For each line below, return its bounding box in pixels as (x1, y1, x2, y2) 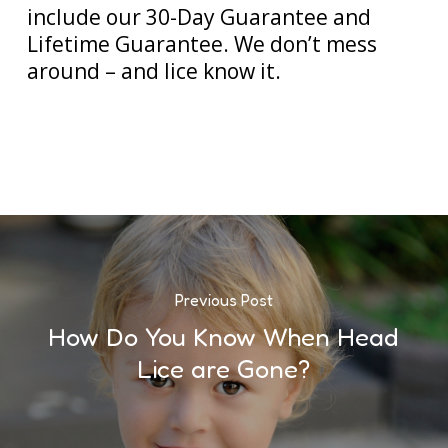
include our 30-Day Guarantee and (26, 3, 371, 31)
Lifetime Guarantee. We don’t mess (26, 30, 377, 58)
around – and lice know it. (26, 57, 281, 85)
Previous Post (174, 289, 273, 310)
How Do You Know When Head (48, 320, 400, 352)
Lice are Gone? (137, 352, 311, 384)
